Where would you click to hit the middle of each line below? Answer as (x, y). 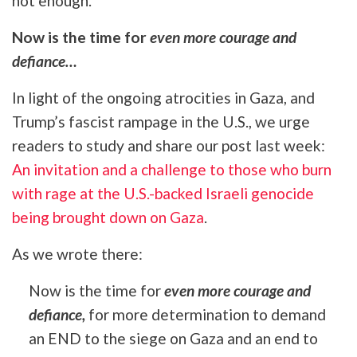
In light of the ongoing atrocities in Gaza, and (163, 97)
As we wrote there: (77, 253)
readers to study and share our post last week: (169, 145)
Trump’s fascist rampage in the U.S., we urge (161, 121)
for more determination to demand (207, 314)
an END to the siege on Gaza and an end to (173, 338)
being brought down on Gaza (108, 217)
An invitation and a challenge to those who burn (172, 169)
